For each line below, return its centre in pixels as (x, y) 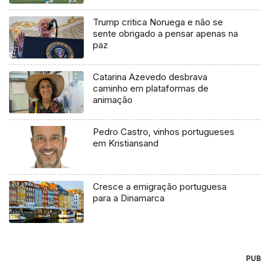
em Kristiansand (126, 143)
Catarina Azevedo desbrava (150, 77)
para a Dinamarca (129, 198)
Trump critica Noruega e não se (158, 22)
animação (113, 100)
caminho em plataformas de (151, 89)
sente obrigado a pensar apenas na (166, 34)
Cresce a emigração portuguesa (160, 187)
